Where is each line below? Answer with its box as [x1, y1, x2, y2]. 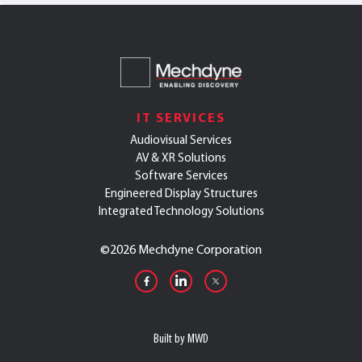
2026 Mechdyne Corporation [110, 242, 262, 258]
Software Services [134, 168, 228, 183]
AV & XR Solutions [136, 150, 226, 166]
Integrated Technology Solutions [98, 204, 264, 219]
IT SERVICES [136, 109, 226, 126]
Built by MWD [154, 330, 208, 347]
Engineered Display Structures [104, 186, 258, 201]
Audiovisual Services [130, 133, 232, 148]
